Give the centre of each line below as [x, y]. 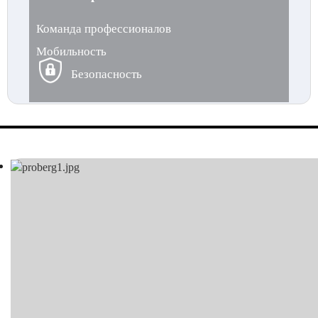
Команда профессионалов [104, 29]
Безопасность [106, 74]
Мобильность [71, 51]
